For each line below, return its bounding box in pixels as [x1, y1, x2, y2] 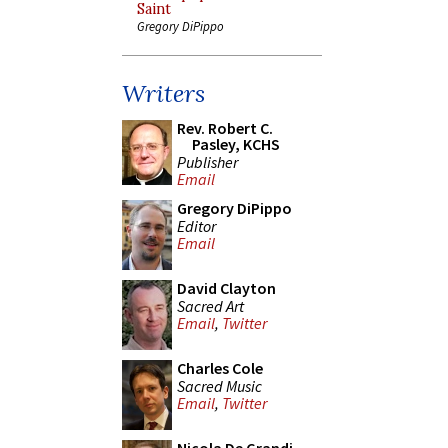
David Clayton [177, 278, 276, 298]
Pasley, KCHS [192, 134, 280, 154]
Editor [177, 215, 216, 236]
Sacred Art [177, 295, 244, 316]
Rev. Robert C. [177, 118, 273, 138]
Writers [122, 78, 205, 109]
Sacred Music [177, 375, 262, 396]
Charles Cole [177, 358, 263, 378]
